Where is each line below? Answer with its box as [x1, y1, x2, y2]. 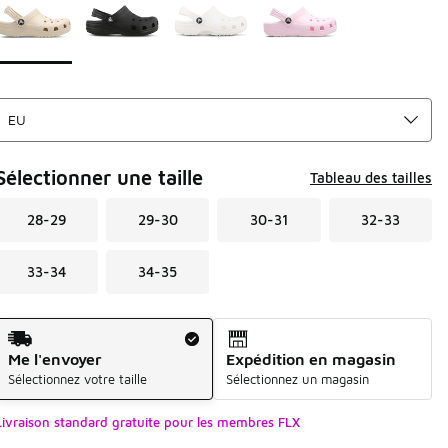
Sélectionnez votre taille [7, 370, 147, 387]
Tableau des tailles [310, 168, 432, 186]
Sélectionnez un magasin [226, 370, 370, 387]
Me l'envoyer [7, 349, 102, 368]
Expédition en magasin [226, 349, 397, 368]
